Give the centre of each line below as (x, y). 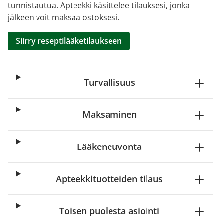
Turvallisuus (109, 82)
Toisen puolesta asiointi (110, 211)
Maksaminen (109, 114)
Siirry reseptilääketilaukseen (69, 41)
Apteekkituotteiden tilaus (110, 179)
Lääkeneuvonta (110, 147)
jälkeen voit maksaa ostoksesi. (64, 17)
